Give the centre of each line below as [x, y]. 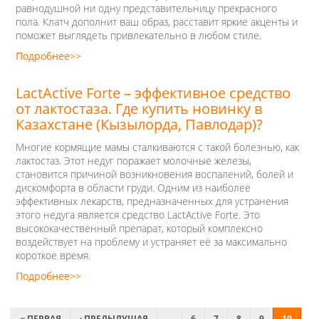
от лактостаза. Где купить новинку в [139, 109]
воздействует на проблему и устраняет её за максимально [151, 242]
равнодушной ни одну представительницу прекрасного [146, 8]
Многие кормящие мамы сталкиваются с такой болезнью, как [157, 147]
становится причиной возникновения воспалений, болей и [155, 174]
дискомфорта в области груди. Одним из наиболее [133, 188]
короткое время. [53, 255]
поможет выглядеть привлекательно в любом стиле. [138, 35]
